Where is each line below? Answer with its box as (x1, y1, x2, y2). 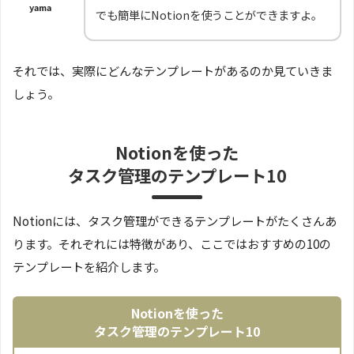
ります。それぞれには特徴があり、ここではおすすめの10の (13, 235, 331, 253)
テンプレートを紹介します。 (13, 258, 165, 276)
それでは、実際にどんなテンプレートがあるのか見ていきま (13, 62, 333, 80)
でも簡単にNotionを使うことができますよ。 (96, 6, 322, 24)
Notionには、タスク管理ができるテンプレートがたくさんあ (13, 212, 337, 230)
